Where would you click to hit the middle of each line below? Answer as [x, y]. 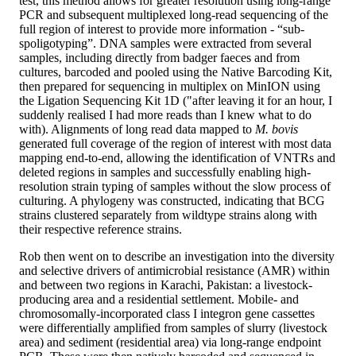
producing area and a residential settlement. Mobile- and [159, 300]
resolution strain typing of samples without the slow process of [175, 187]
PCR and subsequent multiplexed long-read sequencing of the [174, 15]
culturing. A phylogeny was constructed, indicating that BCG [172, 201]
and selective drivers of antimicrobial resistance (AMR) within [174, 271]
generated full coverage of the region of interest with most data [175, 144]
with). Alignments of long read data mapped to [137, 130]
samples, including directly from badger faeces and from [159, 58]
